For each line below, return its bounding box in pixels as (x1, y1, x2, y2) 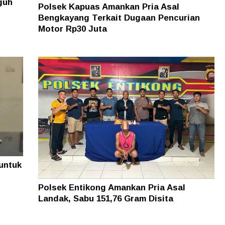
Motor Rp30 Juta (38, 24, 107, 34)
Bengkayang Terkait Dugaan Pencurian (38, 13, 200, 23)
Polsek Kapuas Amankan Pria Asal (38, 2, 179, 12)
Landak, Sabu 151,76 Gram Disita (38, 194, 173, 204)
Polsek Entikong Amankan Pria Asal (38, 183, 185, 193)
